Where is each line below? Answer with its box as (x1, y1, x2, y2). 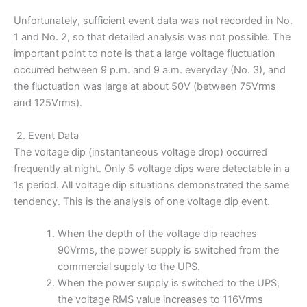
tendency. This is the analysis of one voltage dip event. (14, 195, 270, 208)
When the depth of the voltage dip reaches (57, 228, 257, 240)
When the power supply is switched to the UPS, (57, 277, 280, 289)
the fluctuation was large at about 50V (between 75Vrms (14, 80, 276, 93)
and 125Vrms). (14, 97, 82, 110)
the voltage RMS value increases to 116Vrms (57, 293, 263, 306)
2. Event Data (14, 129, 79, 142)
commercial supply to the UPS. (57, 260, 200, 273)
